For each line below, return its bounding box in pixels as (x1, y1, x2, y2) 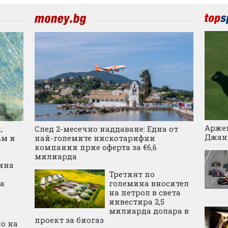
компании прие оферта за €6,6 (34, 141, 157, 152)
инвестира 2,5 (108, 196, 164, 207)
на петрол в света (108, 187, 181, 197)
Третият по (108, 168, 155, 179)
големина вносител (108, 178, 189, 188)
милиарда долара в (108, 205, 189, 216)
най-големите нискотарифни (34, 132, 155, 143)
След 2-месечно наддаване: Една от (34, 123, 178, 134)
